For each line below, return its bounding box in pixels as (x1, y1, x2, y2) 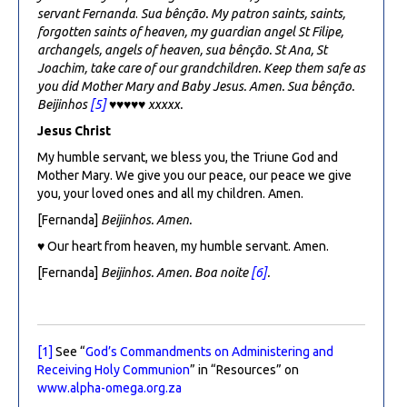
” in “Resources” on (190, 362, 299, 377)
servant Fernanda (37, 5, 135, 21)
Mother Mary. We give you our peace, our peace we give (37, 167, 352, 183)
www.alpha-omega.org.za (37, 380, 182, 395)
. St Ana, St (269, 42, 327, 57)
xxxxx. (145, 96, 183, 112)
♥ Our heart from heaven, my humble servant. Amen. (37, 238, 329, 253)
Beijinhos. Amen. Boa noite (101, 264, 251, 280)
